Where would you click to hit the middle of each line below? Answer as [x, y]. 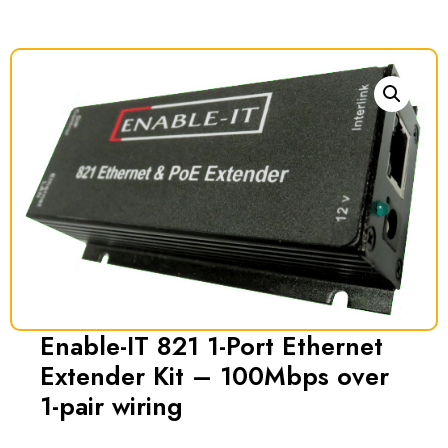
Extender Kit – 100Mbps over [214, 376]
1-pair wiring [111, 406]
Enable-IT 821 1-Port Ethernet [211, 346]
